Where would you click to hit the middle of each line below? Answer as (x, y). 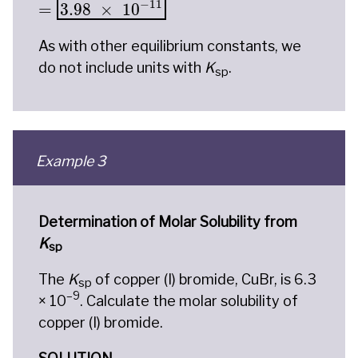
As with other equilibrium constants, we (170, 46)
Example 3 (71, 161)
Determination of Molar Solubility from (168, 221)
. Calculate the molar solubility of (189, 300)
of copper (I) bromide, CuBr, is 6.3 (204, 279)
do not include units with (121, 67)
